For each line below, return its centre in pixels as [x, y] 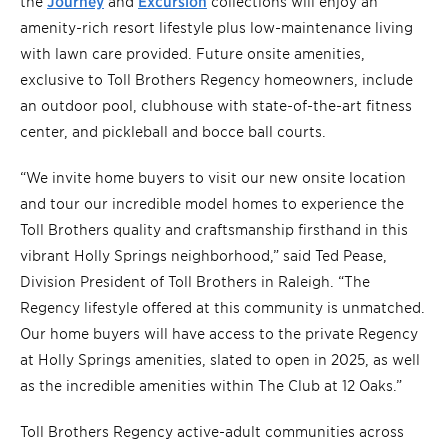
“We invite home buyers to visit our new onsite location [213, 177]
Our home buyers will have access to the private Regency [219, 333]
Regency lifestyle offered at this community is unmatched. [222, 307]
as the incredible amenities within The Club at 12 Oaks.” [211, 385]
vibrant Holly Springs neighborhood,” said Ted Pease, [203, 255]
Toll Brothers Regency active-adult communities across [212, 431]
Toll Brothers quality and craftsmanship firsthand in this [214, 229]
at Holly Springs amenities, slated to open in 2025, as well [220, 359]
